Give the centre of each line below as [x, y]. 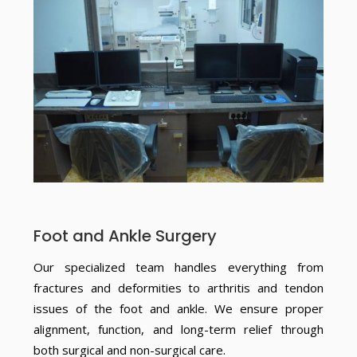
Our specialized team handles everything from [178, 267]
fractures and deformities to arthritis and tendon [178, 287]
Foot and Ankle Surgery [125, 235]
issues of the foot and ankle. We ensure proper [178, 308]
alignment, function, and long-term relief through [178, 329]
